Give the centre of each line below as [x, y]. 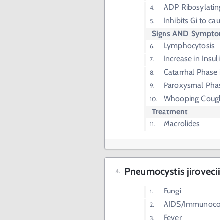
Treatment [170, 112]
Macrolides [182, 124]
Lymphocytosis [189, 45]
